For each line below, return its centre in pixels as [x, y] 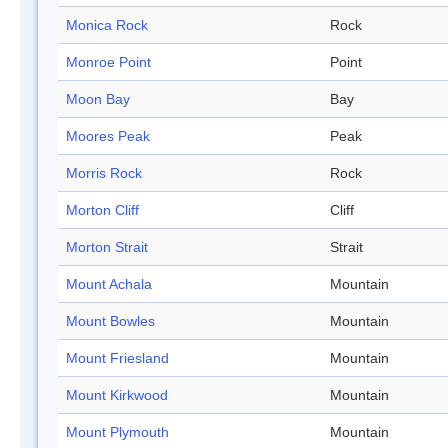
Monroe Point [108, 62]
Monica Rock [107, 25]
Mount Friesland [117, 358]
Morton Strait [107, 247]
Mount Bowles [110, 321]
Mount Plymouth [117, 432]
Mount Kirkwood [117, 395]
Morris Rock [104, 173]
